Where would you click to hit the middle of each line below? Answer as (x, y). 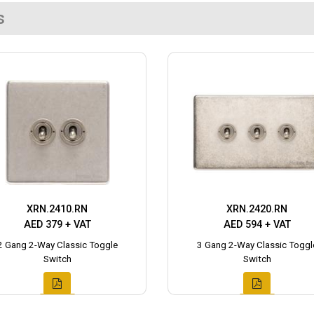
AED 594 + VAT (257, 224)
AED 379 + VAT (57, 224)
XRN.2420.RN (257, 209)
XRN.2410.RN (57, 209)
